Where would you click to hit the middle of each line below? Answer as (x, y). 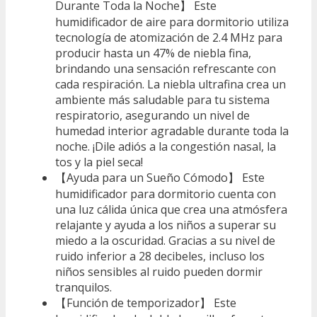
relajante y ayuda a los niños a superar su (166, 225)
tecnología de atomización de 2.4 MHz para (169, 37)
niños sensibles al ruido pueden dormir (159, 271)
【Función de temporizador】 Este (146, 302)
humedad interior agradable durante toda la (172, 131)
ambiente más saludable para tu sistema (162, 99)
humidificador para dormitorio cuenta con (166, 194)
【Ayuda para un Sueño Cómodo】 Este (160, 177)
